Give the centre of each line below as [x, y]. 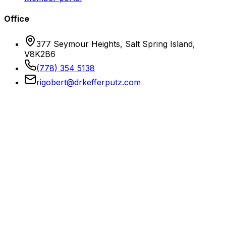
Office [17, 19]
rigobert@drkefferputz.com [89, 82]
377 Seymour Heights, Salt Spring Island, [116, 44]
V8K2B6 [40, 54]
